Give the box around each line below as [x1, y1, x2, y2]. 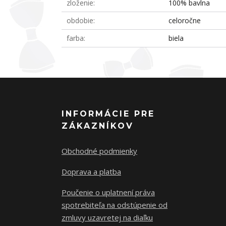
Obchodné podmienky [62, 146, 137, 156]
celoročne [168, 16, 201, 25]
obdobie [67, 16, 93, 25]
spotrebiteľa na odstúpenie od [62, 200, 167, 210]
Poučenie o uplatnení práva [62, 187, 155, 197]
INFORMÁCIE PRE [62, 109, 155, 119]
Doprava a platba [62, 166, 121, 177]
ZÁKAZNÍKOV [62, 121, 134, 131]
